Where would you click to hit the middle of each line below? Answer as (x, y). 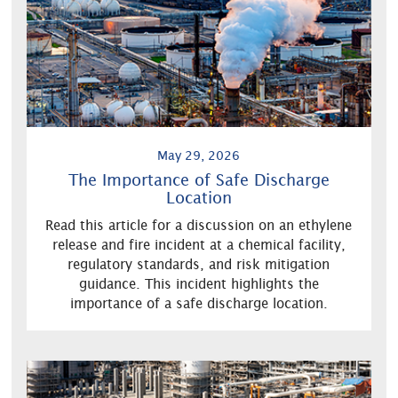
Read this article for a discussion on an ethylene (199, 225)
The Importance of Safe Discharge (199, 179)
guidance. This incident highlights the (199, 283)
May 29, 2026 (199, 155)
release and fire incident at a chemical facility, (199, 244)
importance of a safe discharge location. (199, 303)
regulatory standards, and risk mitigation (199, 264)
